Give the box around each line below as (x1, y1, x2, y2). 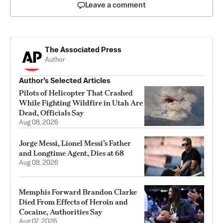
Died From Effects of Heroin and (19, 197, 128, 207)
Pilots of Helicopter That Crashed (19, 88, 133, 98)
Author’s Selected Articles (19, 77, 111, 85)
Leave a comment (85, 1, 146, 9)
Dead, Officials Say (19, 108, 84, 117)
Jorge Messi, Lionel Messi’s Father (19, 138, 131, 148)
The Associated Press (45, 46, 121, 54)
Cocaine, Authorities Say (19, 207, 103, 217)
